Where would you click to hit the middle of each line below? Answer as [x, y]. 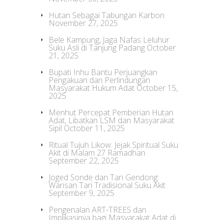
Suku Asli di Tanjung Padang [97, 48]
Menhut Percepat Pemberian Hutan [111, 112]
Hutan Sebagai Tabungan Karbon [107, 15]
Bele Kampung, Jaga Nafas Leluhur [109, 40]
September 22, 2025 [84, 161]
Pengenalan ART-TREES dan [97, 210]
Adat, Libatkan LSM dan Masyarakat [111, 120]
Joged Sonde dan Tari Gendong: [104, 177]
